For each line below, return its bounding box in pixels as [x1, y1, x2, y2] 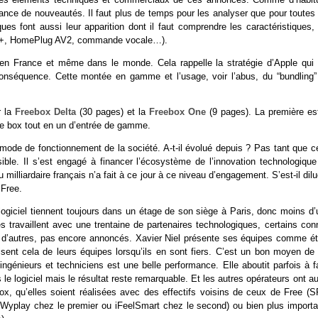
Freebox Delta [15, 106, 77, 118]
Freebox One [149, 106, 206, 118]
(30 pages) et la [76, 106, 150, 118]
